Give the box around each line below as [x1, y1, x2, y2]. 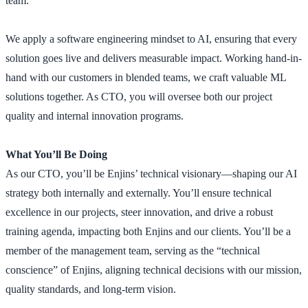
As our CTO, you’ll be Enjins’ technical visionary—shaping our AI [5, 167, 297, 179]
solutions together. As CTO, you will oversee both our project [5, 90, 272, 102]
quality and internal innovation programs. [5, 109, 184, 122]
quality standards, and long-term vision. [5, 283, 176, 295]
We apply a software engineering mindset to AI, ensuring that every [5, 32, 297, 45]
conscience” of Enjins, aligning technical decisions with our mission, [5, 263, 302, 276]
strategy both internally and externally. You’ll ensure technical [5, 186, 272, 199]
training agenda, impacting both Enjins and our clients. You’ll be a [5, 225, 291, 237]
